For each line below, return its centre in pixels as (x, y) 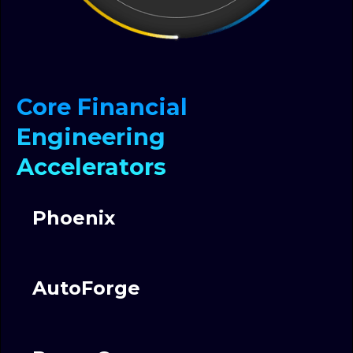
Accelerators (91, 167)
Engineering (91, 137)
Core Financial (102, 107)
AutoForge (86, 288)
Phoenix (74, 218)
